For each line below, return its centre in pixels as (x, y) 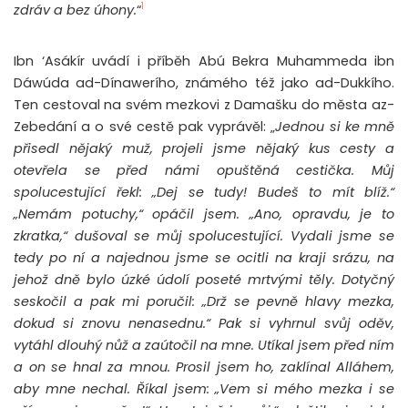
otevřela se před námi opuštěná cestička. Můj (204, 170)
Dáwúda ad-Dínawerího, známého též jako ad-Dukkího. (204, 82)
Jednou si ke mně (335, 126)
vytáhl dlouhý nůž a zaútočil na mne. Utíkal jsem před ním (204, 345)
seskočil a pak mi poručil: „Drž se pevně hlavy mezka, (204, 301)
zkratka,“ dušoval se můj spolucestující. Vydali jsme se (204, 235)
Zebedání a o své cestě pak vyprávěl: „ (145, 126)
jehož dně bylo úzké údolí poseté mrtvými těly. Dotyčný (204, 279)
